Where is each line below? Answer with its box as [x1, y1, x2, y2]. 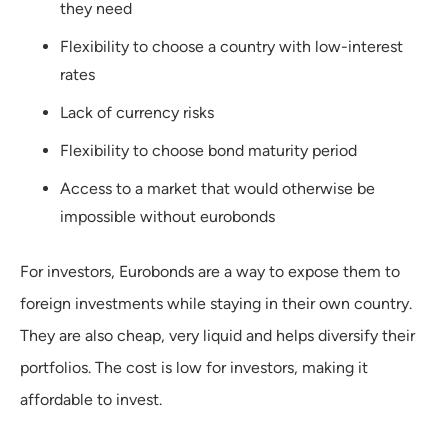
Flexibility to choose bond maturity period [60, 140, 357, 160]
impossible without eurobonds [60, 206, 275, 226]
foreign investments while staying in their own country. [20, 293, 412, 313]
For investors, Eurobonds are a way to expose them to [20, 261, 400, 281]
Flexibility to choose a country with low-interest [60, 36, 403, 56]
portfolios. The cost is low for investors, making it [20, 357, 368, 377]
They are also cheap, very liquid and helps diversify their [20, 325, 415, 345]
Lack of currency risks [60, 102, 214, 122]
